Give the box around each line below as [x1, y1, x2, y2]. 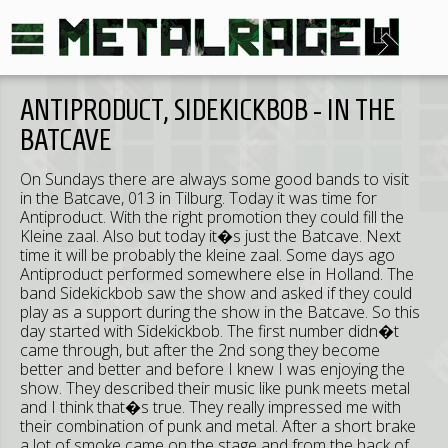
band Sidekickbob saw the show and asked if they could [20, 282, 412, 304]
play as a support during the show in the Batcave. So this [20, 301, 420, 323]
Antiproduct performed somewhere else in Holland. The [20, 263, 414, 285]
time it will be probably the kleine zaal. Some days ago [20, 244, 395, 266]
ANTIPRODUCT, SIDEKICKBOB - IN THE [20, 93, 396, 126]
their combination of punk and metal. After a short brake [20, 415, 416, 437]
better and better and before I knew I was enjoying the [20, 358, 405, 380]
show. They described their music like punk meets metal [20, 377, 410, 399]
